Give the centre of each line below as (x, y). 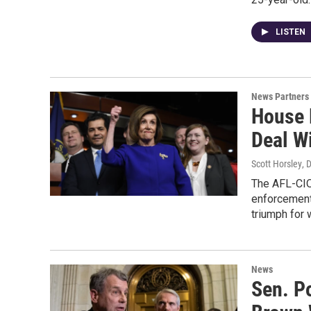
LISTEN (292, 32)
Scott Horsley (277, 164)
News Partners (280, 96)
